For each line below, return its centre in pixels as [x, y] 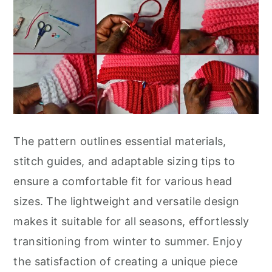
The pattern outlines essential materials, [120, 141]
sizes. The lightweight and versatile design [127, 201]
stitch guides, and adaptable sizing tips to [124, 161]
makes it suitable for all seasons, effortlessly [131, 221]
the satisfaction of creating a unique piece [126, 261]
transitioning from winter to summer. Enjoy [128, 241]
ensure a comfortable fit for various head [123, 181]
